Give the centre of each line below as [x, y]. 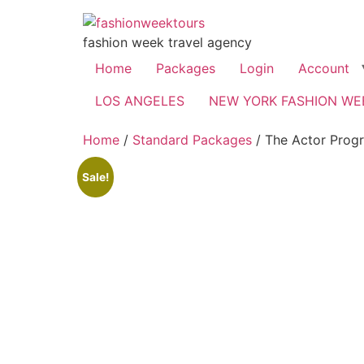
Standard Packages [192, 140]
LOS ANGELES [140, 101]
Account [324, 68]
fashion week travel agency [167, 42]
